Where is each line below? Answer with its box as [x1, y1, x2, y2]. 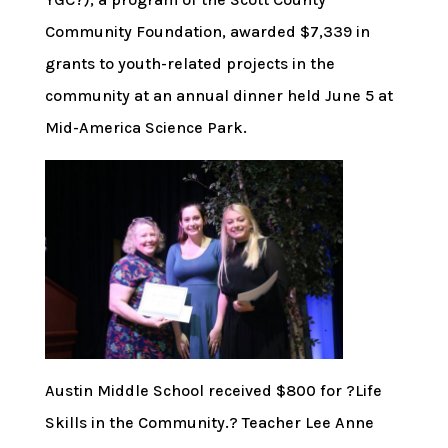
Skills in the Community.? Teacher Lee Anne [44, 412, 374, 432]
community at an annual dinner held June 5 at [44, 86, 393, 105]
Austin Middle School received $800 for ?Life [44, 380, 382, 400]
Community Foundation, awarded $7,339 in [44, 22, 370, 41]
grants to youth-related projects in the [44, 54, 335, 73]
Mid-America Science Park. [44, 118, 247, 137]
